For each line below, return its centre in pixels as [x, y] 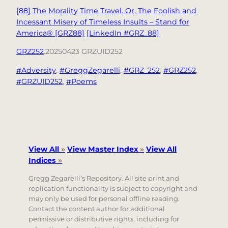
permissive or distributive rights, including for [104, 219]
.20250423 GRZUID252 [83, 52]
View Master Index [104, 149]
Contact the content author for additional [97, 208]
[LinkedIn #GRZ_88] [123, 33]
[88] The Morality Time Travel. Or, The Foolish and [106, 11]
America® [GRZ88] [50, 33]
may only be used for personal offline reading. [104, 198]
